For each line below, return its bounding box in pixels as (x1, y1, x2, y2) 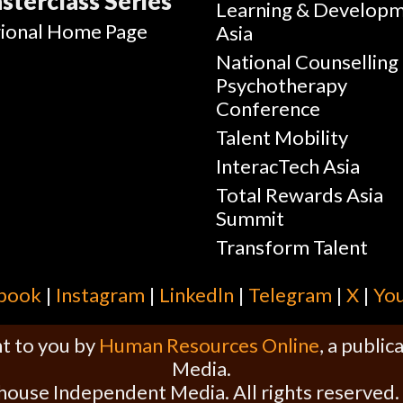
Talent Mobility (216, 125, 349, 150)
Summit (216, 206, 285, 231)
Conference (216, 96, 321, 121)
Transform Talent (216, 235, 369, 260)
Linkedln (159, 282, 234, 308)
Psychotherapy (216, 73, 348, 98)
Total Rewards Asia (216, 183, 384, 208)
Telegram (248, 282, 332, 308)
